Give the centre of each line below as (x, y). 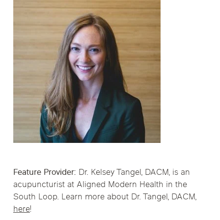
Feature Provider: (44, 173)
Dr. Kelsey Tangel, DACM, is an (133, 173)
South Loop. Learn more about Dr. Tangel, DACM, (105, 198)
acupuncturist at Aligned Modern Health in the (100, 185)
